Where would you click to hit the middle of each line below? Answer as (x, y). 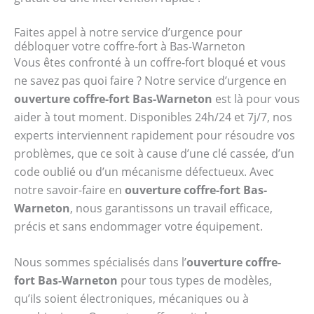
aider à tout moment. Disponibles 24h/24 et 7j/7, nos (153, 117)
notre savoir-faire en (69, 190)
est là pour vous (256, 98)
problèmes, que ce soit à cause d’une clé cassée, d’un (154, 153)
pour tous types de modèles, (195, 281)
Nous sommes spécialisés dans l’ (100, 262)
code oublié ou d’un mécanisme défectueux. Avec (144, 171)
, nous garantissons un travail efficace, (171, 208)
